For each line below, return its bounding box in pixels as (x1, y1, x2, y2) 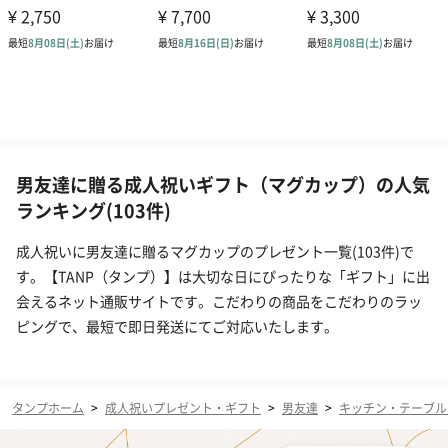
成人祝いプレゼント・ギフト (105, 399, 261, 417)
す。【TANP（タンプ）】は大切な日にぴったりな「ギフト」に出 (16, 266, 430, 287)
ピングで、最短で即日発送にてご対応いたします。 (16, 316, 338, 337)
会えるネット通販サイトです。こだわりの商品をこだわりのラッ (16, 291, 422, 312)
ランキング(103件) (16, 197, 171, 224)
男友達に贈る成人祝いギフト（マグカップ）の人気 (16, 171, 430, 198)
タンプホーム (12, 399, 84, 417)
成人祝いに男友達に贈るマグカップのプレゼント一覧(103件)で (16, 241, 414, 262)
